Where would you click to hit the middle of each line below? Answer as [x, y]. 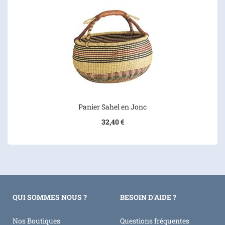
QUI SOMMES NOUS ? [50, 197]
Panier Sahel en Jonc [113, 107]
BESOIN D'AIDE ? [148, 197]
